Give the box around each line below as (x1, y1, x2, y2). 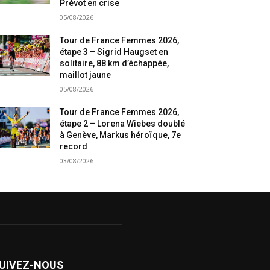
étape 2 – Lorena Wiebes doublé (60, 119, 186, 129)
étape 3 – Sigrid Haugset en (60, 47, 169, 57)
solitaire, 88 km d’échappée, (60, 58, 169, 69)
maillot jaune (60, 70, 111, 80)
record (60, 142, 88, 152)
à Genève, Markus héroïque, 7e (60, 130, 181, 140)
